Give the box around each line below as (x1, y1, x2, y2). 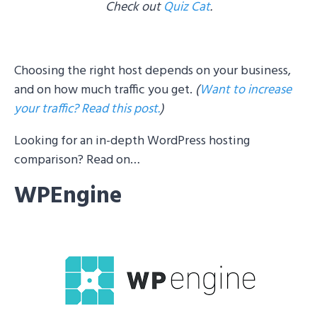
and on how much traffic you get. (14, 80, 195, 100)
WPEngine (14, 178, 122, 215)
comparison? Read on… (14, 150, 140, 171)
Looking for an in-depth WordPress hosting (14, 131, 250, 151)
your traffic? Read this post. (14, 99, 160, 120)
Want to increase (200, 80, 292, 100)
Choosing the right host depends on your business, (14, 61, 291, 81)
